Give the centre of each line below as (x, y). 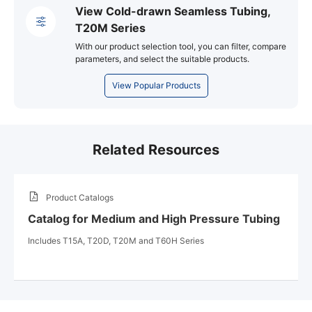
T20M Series (111, 28)
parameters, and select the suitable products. (163, 58)
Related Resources (156, 149)
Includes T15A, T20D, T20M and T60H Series (116, 240)
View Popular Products (156, 85)
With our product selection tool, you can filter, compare (181, 46)
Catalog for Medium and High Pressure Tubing (154, 218)
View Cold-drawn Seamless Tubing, (173, 11)
